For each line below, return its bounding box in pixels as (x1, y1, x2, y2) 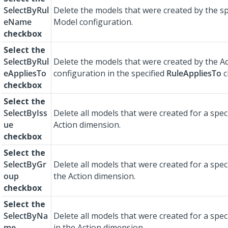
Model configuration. (53, 16, 133, 28)
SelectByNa (4, 210, 48, 222)
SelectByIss (4, 107, 47, 119)
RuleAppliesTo (166, 68, 221, 79)
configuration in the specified (53, 68, 166, 79)
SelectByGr (4, 159, 46, 170)
